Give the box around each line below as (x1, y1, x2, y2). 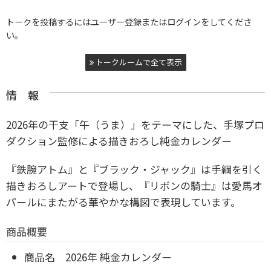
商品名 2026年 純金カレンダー (24, 249, 172, 264)
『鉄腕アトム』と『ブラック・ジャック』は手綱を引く (6, 162, 263, 177)
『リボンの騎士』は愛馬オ (139, 178, 263, 193)
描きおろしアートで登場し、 (6, 178, 139, 193)
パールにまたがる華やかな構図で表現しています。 (6, 194, 241, 209)
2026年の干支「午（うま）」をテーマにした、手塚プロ (6, 117, 264, 132)
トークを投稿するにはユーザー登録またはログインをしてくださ (6, 15, 252, 28)
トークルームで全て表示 (93, 56, 182, 68)
